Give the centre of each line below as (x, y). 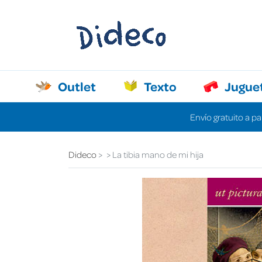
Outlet (82, 86)
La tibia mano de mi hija (158, 154)
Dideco (82, 154)
